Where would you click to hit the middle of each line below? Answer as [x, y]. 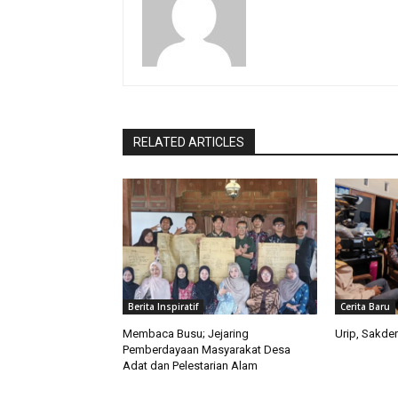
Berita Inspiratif [163, 307]
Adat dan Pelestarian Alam [190, 366]
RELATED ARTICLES [189, 143]
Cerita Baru [365, 307]
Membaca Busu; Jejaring [186, 334]
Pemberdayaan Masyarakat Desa [207, 350]
